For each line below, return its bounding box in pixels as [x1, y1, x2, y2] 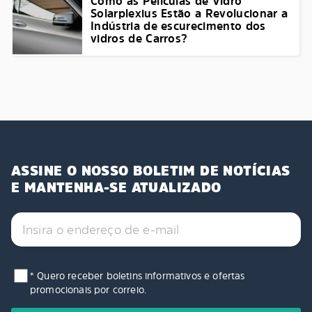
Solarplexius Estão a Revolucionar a [91, 6, 288, 21]
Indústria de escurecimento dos [91, 18, 266, 33]
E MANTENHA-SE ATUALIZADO [11, 178, 221, 198]
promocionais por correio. [30, 283, 147, 297]
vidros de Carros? [91, 31, 192, 46]
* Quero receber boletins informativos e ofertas [30, 269, 245, 283]
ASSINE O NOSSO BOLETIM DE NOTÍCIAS [11, 161, 290, 181]
